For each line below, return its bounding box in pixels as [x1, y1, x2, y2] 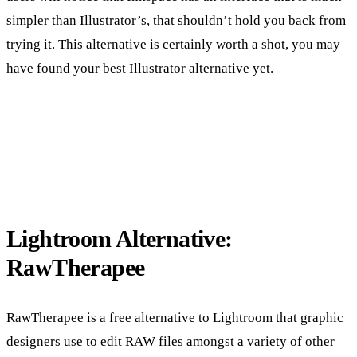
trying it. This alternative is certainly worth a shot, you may [6, 37, 340, 53]
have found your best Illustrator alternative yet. [6, 61, 277, 76]
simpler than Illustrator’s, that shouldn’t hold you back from [6, 13, 346, 29]
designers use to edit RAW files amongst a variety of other [6, 333, 335, 349]
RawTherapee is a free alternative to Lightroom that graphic [6, 309, 343, 325]
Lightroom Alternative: [6, 225, 233, 253]
